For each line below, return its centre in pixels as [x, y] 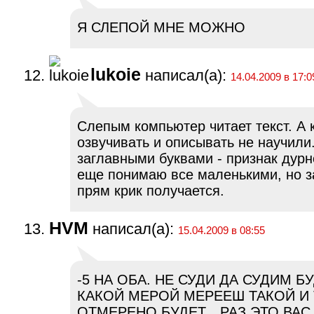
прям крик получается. [151, 191]
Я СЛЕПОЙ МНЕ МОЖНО [161, 28]
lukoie [116, 75]
